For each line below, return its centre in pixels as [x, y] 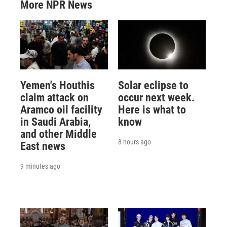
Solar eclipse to [153, 85]
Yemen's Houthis [58, 85]
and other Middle [59, 134]
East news [43, 146]
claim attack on [54, 97]
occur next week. [156, 97]
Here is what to [152, 109]
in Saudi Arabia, [55, 122]
